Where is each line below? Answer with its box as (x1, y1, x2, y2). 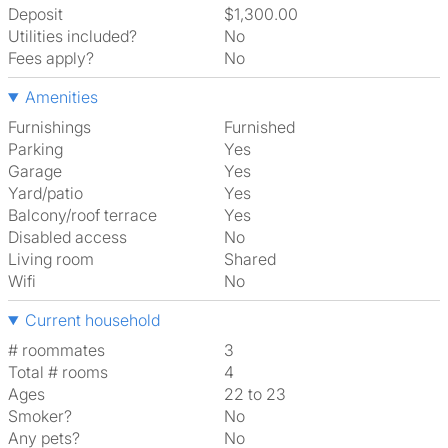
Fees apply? (8, 48, 94, 68)
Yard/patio (8, 183, 83, 203)
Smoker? (8, 406, 72, 426)
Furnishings (8, 117, 91, 137)
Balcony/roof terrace (8, 205, 157, 225)
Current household (24, 310, 160, 330)
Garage (8, 161, 62, 181)
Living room (8, 249, 94, 269)
